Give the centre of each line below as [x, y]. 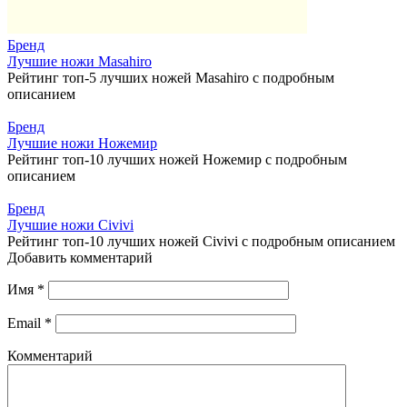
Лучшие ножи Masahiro [79, 61]
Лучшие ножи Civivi [70, 224]
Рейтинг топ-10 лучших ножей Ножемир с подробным [177, 159]
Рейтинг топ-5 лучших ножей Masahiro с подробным [171, 77]
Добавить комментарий [80, 257]
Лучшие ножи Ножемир [82, 143]
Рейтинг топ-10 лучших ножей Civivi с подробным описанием [201, 241]
